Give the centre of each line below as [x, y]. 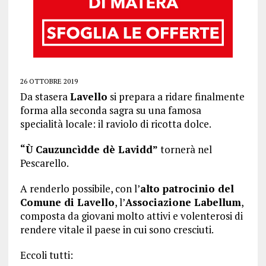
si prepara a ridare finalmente [176, 96]
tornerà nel [185, 149]
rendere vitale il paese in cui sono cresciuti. [117, 229]
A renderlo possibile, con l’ [80, 189]
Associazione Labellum [183, 202]
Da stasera [45, 96]
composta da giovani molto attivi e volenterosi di [131, 216]
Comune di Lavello [67, 202]
